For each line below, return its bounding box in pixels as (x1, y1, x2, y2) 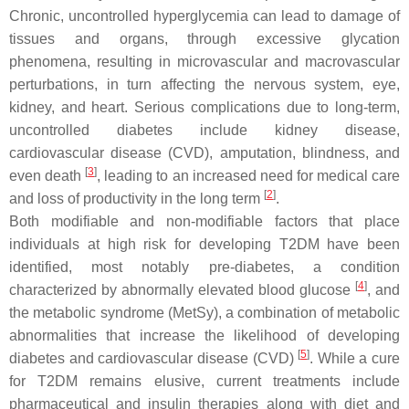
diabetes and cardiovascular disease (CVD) (9, 351, 299, 366)
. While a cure (309, 351, 400, 366)
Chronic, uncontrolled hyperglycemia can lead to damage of (9, 8, 400, 24)
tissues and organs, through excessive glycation (9, 31, 400, 47)
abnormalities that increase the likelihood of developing (9, 328, 400, 343)
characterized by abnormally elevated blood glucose (9, 282, 355, 298)
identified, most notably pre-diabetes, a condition (9, 259, 400, 275)
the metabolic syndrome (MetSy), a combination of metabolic (9, 305, 400, 320)
